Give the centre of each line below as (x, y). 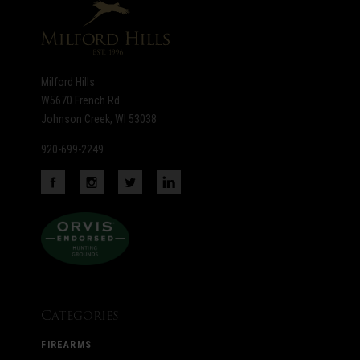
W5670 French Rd (81, 100)
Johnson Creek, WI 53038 (99, 119)
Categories (80, 315)
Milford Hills (68, 82)
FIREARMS (66, 344)
